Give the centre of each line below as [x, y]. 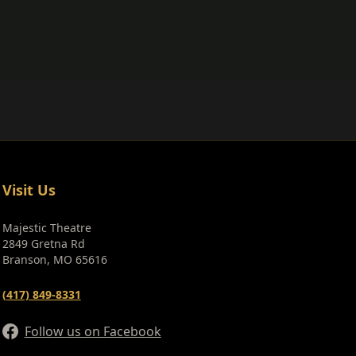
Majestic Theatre [46, 228]
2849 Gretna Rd [43, 244]
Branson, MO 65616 [54, 259]
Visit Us [29, 190]
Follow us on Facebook [93, 331]
